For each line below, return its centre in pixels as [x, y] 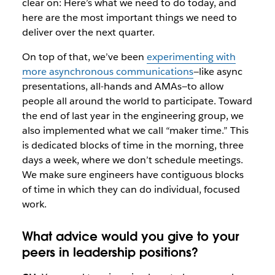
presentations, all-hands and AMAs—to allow [122, 87]
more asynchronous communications [107, 72]
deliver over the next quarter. [88, 33]
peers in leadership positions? [110, 252]
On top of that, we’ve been [84, 57]
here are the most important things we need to [129, 18]
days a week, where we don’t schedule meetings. [132, 160]
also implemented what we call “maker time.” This [135, 131]
